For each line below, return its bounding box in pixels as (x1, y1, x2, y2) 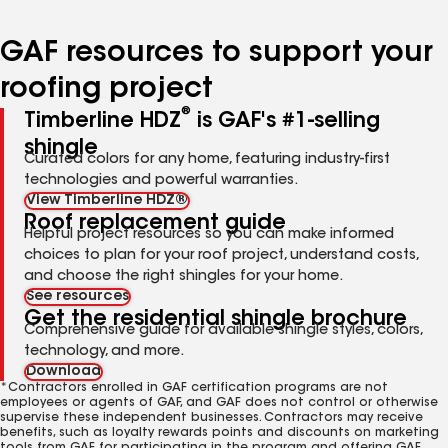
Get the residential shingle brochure (24, 309, 407, 330)
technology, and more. (24, 345, 184, 359)
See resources (26, 290, 129, 304)
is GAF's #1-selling (191, 111, 380, 132)
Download (26, 365, 101, 379)
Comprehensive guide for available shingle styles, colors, (24, 324, 422, 338)
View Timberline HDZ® (26, 194, 188, 208)
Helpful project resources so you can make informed (24, 228, 394, 242)
